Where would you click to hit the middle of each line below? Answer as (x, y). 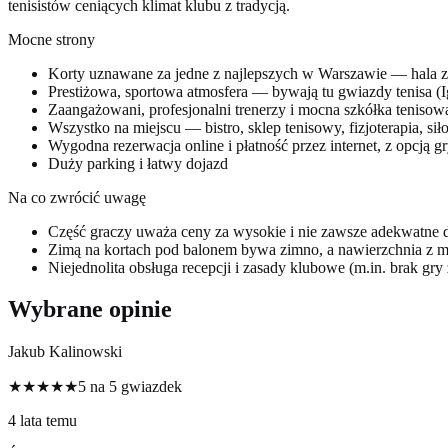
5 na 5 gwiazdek (130, 387)
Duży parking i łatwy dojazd (138, 163)
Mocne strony (51, 39)
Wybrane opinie (90, 309)
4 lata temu (42, 421)
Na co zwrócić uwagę (77, 197)
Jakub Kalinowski (65, 352)
